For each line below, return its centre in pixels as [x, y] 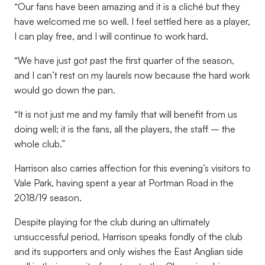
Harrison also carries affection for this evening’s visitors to [132, 168]
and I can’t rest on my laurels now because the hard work [132, 75]
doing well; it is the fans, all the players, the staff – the [125, 129]
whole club [37, 144]
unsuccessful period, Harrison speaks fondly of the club [128, 237]
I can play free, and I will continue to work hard [110, 36]
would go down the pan [64, 90]
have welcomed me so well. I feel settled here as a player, [132, 21]
